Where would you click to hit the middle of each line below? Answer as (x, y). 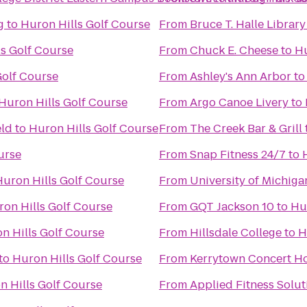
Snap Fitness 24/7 (238, 155)
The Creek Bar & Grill (246, 128)
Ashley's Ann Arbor (241, 76)
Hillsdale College (236, 233)
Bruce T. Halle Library (248, 24)
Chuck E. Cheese (234, 50)
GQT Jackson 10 (268, 207)
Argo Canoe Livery (239, 102)
